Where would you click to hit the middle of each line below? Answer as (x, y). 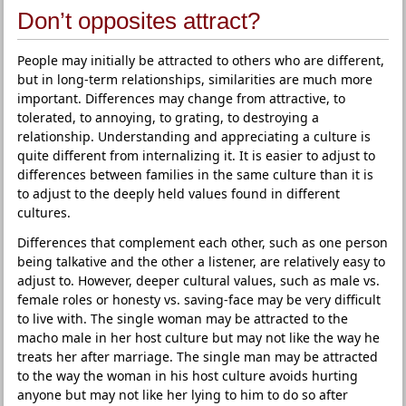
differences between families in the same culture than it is (196, 174)
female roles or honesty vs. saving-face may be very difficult (199, 300)
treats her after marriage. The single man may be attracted (198, 357)
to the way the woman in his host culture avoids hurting (188, 376)
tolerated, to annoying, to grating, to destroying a (169, 117)
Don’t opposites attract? (139, 21)
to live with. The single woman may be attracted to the (183, 319)
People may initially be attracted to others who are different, (201, 60)
